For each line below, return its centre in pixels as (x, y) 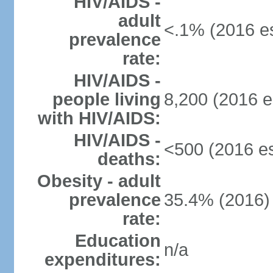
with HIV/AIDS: (99, 118)
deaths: (129, 159)
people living (106, 99)
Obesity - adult (99, 181)
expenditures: (102, 260)
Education (118, 241)
